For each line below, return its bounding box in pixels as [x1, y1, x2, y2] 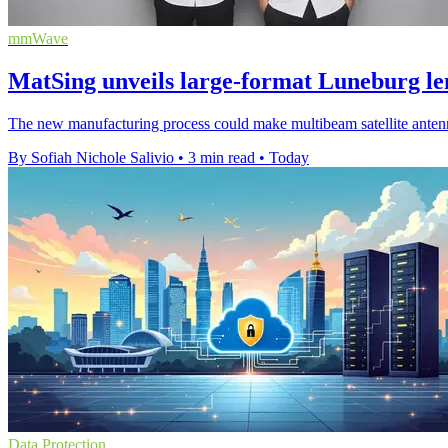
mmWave [8, 30, 68, 48]
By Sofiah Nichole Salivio [8, 149, 174, 167]
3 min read [188, 149, 255, 167]
